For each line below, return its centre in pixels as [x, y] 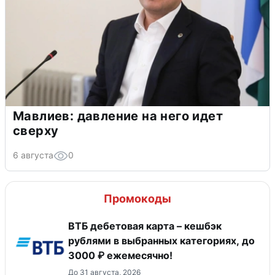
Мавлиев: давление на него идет [118, 116]
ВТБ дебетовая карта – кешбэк [145, 226]
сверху [36, 130]
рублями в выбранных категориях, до [161, 240]
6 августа [33, 155]
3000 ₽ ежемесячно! [120, 255]
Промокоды [137, 198]
